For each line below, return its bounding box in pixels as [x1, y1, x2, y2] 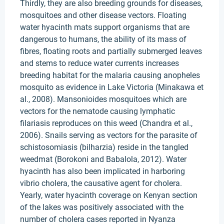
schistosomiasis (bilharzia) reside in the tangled [20, 142, 188, 152]
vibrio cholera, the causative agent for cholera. [20, 178, 182, 188]
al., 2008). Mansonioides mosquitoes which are [20, 94, 186, 104]
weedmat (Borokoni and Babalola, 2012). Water [20, 154, 186, 164]
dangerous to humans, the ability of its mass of [20, 34, 186, 44]
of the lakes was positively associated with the [20, 202, 183, 212]
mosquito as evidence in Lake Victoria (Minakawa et [20, 82, 203, 92]
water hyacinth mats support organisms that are [20, 22, 189, 32]
